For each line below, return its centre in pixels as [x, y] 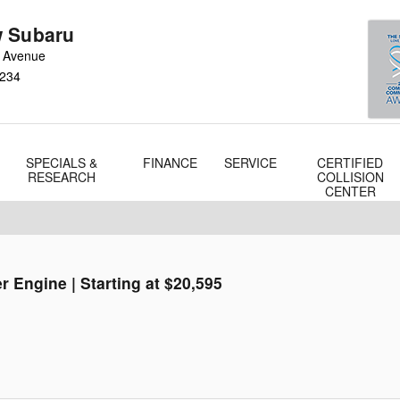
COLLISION [350, 177]
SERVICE [251, 162]
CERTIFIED [350, 162]
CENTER [350, 191]
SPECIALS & [61, 162]
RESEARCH [61, 177]
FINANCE [171, 162]
